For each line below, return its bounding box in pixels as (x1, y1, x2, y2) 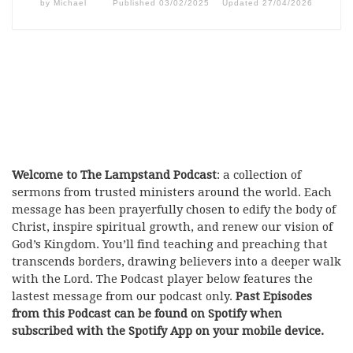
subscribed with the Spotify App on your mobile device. (12, 323, 324, 338)
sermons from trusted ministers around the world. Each (12, 184, 332, 199)
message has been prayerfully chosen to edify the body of (12, 202, 336, 217)
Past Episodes (236, 288, 312, 303)
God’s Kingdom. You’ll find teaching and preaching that (12, 236, 328, 251)
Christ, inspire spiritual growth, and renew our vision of (12, 219, 333, 234)
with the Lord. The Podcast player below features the (12, 271, 313, 286)
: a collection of (217, 167, 301, 182)
